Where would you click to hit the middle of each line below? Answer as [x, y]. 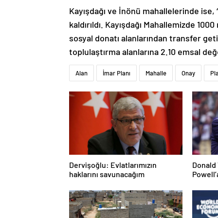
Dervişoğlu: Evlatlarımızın [113, 165]
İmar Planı [117, 73]
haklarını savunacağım [107, 174]
